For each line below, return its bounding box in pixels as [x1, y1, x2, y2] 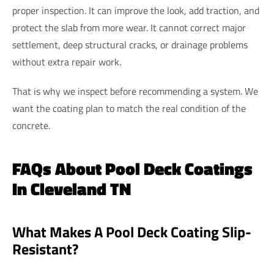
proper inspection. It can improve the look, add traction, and [12, 3, 259, 18]
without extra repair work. [12, 54, 121, 70]
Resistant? [12, 238, 78, 261]
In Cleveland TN [12, 176, 131, 202]
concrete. [12, 118, 50, 133]
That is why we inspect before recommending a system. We [12, 84, 258, 99]
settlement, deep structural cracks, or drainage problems [12, 37, 248, 53]
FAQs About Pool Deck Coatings [12, 155, 253, 182]
